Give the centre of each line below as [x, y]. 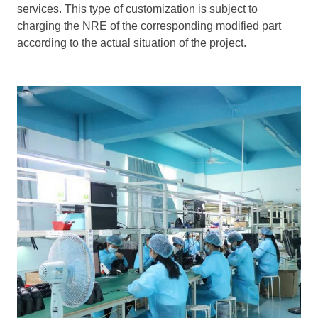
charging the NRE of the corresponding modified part [149, 26]
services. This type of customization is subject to [137, 9]
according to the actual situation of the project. [132, 43]
